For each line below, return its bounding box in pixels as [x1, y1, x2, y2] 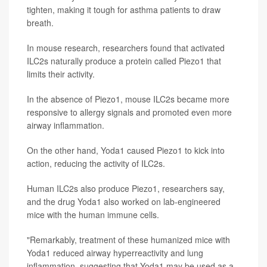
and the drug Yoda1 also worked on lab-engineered [27, 195, 221, 207]
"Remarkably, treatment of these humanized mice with [27, 234, 230, 246]
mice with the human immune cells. [27, 209, 159, 221]
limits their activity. [27, 68, 95, 80]
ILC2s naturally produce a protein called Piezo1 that [27, 55, 221, 67]
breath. [27, 17, 54, 29]
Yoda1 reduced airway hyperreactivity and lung [27, 247, 203, 259]
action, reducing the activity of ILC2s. [27, 157, 165, 169]
